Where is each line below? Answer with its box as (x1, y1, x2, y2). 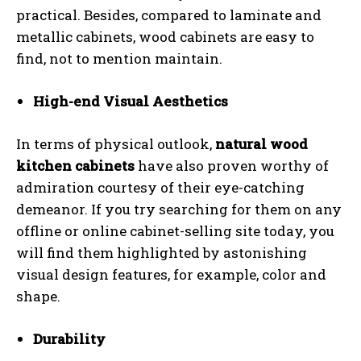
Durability (33, 330, 106, 348)
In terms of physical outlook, (16, 135, 215, 153)
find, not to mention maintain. (16, 49, 222, 68)
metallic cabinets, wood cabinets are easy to (16, 27, 314, 46)
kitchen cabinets (16, 156, 135, 175)
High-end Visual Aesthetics (33, 92, 228, 110)
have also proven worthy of (135, 156, 329, 175)
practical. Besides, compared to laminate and (16, 6, 322, 24)
